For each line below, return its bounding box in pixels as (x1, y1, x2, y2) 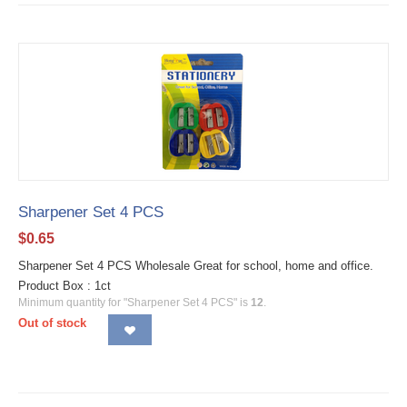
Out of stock (18, 316, 86, 331)
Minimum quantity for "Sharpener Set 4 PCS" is (18, 296, 251, 310)
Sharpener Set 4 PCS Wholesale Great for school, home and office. (18, 259, 373, 273)
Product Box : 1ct (18, 279, 111, 293)
